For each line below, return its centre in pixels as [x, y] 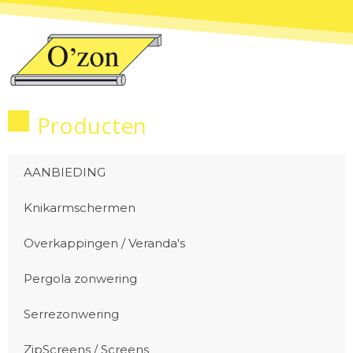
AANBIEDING [65, 172]
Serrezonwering [71, 314]
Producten [92, 125]
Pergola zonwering [80, 279]
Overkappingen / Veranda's [104, 243]
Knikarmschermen [80, 208]
